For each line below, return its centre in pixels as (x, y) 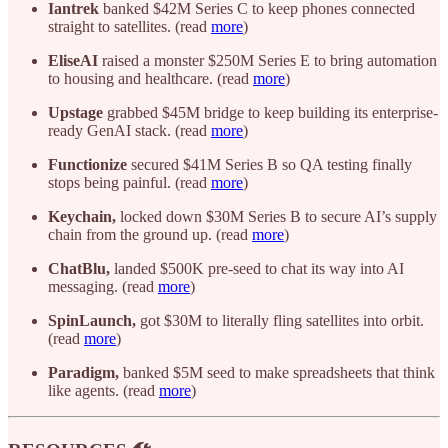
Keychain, (82, 217)
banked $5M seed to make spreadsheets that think (277, 373)
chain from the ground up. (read (150, 235)
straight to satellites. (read (129, 27)
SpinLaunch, (92, 321)
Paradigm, (83, 373)
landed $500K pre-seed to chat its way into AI (257, 269)
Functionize (87, 165)
